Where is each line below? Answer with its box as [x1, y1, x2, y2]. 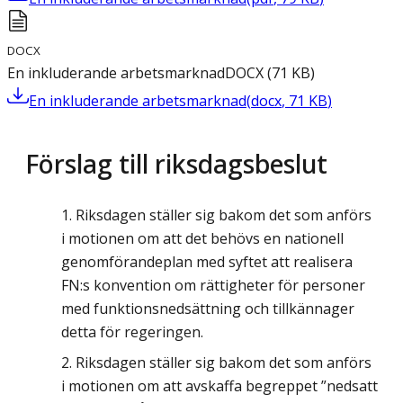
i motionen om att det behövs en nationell [61, 228, 344, 249]
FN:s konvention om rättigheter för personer [61, 275, 365, 296]
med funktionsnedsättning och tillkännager [61, 299, 354, 319]
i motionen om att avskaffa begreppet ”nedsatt [61, 376, 378, 397]
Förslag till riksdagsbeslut [25, 146, 327, 182]
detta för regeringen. [61, 322, 203, 343]
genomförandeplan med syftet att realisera [61, 252, 353, 273]
